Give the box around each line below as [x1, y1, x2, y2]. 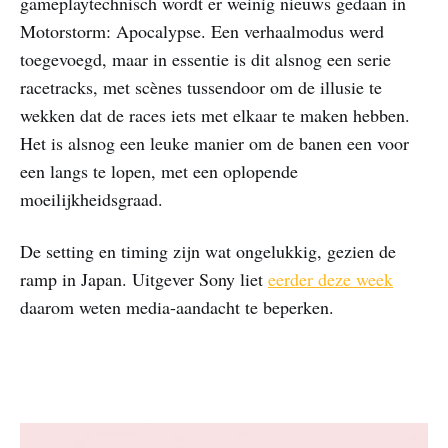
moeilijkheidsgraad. [20, 186, 163, 211]
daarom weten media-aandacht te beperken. [20, 294, 334, 319]
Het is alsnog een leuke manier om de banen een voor [20, 130, 409, 155]
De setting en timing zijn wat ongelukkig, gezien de [20, 238, 396, 263]
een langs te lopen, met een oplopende [20, 158, 298, 183]
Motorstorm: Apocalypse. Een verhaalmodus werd [20, 18, 384, 43]
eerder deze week [268, 266, 393, 291]
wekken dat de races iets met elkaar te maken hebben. [20, 102, 410, 127]
